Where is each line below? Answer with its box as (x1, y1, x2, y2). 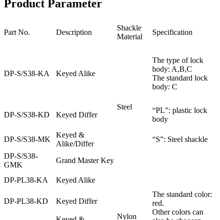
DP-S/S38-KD (4, 110, 50, 119)
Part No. (4, 27, 30, 36)
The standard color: (152, 190, 212, 198)
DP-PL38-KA (4, 175, 48, 184)
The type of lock (152, 55, 203, 64)
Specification (152, 27, 192, 36)
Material (117, 32, 142, 41)
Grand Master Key (56, 156, 114, 165)
